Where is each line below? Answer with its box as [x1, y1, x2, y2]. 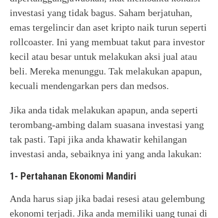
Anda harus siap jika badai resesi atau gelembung [10, 193, 205, 204]
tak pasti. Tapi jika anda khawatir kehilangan [10, 134, 187, 145]
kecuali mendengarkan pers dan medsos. [10, 80, 171, 91]
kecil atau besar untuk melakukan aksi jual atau [10, 51, 197, 62]
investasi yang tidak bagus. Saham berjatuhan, [10, 7, 192, 18]
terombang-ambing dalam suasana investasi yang [10, 119, 204, 130]
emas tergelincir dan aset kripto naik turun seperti [10, 22, 207, 33]
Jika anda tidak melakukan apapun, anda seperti [10, 105, 198, 115]
